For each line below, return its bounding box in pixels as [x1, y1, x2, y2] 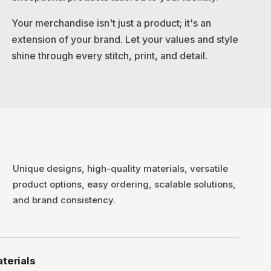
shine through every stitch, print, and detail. [11, 50, 207, 62]
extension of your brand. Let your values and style [11, 33, 238, 45]
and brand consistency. [12, 194, 116, 206]
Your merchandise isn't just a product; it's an [11, 17, 211, 29]
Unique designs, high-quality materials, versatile [12, 163, 228, 174]
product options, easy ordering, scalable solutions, [12, 178, 236, 190]
